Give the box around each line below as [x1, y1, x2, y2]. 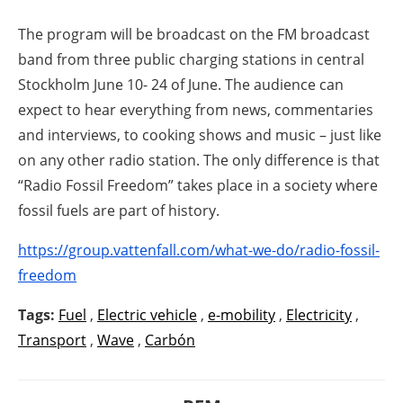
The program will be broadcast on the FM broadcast [18, 23, 370, 44]
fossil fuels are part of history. [18, 200, 219, 220]
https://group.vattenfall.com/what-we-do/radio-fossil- [18, 239, 380, 260]
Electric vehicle [97, 304, 197, 325]
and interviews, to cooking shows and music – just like [18, 124, 381, 145]
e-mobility [208, 304, 275, 325]
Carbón [145, 329, 195, 350]
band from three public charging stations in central [18, 49, 364, 69]
